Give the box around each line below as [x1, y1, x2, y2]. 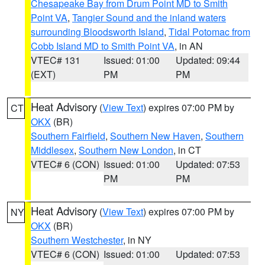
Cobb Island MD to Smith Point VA [31, 39, 174, 53]
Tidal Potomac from [169, 25, 250, 38]
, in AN [174, 39, 203, 53]
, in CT [173, 143, 201, 157]
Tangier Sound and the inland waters [72, 11, 226, 24]
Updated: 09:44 [176, 53, 241, 67]
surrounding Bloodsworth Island [31, 25, 164, 38]
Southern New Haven [110, 129, 201, 143]
